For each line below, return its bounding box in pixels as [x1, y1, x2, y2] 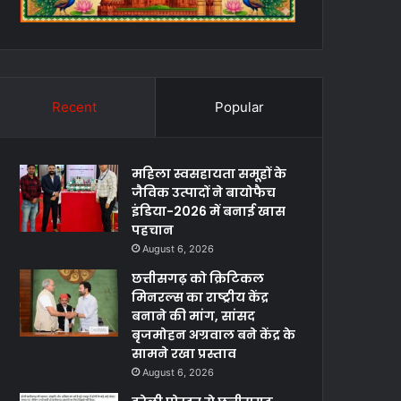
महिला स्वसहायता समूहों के [132, 165, 287, 183]
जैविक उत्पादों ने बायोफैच [132, 183, 277, 202]
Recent [51, 98, 97, 116]
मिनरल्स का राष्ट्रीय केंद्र [132, 288, 269, 307]
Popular [214, 98, 264, 116]
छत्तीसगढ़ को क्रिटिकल [132, 269, 265, 288]
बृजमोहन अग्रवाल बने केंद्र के [132, 326, 296, 345]
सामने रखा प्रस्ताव [132, 345, 237, 363]
